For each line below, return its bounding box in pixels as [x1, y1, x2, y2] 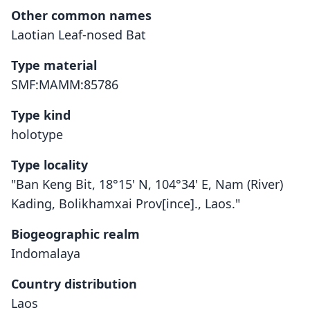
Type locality [11, 156, 88, 173]
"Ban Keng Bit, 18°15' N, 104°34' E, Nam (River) [11, 176, 283, 192]
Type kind [11, 107, 71, 123]
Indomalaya [11, 245, 80, 262]
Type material [11, 57, 97, 73]
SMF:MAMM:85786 [11, 76, 118, 93]
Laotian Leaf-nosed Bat [11, 26, 146, 43]
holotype [11, 126, 63, 143]
